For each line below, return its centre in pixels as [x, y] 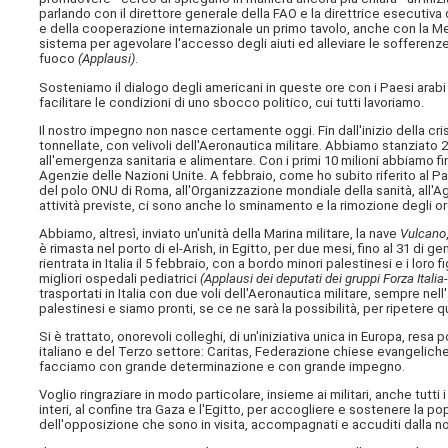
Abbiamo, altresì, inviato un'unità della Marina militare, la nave [220, 233]
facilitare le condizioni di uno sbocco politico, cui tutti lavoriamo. [232, 102]
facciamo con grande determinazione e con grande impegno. [222, 367]
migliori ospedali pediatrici [120, 278]
